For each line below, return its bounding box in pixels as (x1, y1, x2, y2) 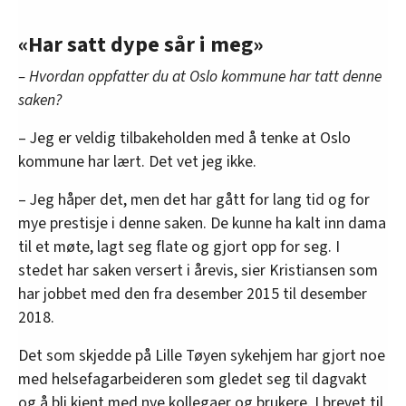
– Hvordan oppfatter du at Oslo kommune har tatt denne (18, 65, 382, 89)
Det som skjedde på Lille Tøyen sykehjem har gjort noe (18, 344, 385, 368)
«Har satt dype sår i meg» (18, 29, 264, 62)
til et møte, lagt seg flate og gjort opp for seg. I (18, 236, 340, 259)
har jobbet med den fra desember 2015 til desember (18, 283, 367, 306)
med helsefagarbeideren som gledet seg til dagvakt (18, 368, 367, 391)
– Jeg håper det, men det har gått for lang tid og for (18, 188, 370, 212)
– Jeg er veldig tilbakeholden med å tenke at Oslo (18, 127, 351, 150)
